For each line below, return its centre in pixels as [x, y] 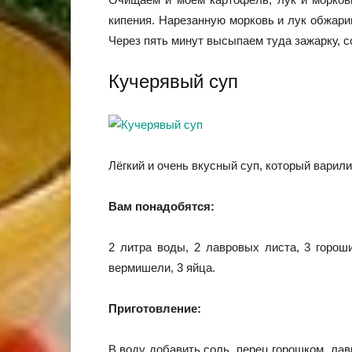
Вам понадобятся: [161, 206]
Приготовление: [155, 308]
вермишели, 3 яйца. [162, 268]
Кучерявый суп [173, 81]
